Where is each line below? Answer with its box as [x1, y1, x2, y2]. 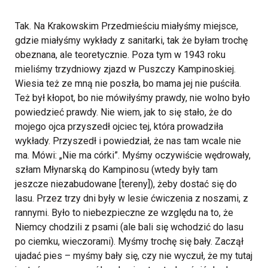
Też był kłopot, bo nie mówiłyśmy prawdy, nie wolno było [15, 92, 250, 104]
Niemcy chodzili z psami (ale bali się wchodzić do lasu [15, 221, 243, 233]
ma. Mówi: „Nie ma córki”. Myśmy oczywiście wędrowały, [15, 150, 251, 162]
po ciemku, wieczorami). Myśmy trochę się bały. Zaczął [15, 236, 243, 248]
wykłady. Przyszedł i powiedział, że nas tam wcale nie [15, 135, 241, 147]
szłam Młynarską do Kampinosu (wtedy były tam [15, 164, 218, 176]
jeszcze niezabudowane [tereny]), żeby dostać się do [15, 178, 237, 190]
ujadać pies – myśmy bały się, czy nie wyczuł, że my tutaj [15, 250, 252, 262]
